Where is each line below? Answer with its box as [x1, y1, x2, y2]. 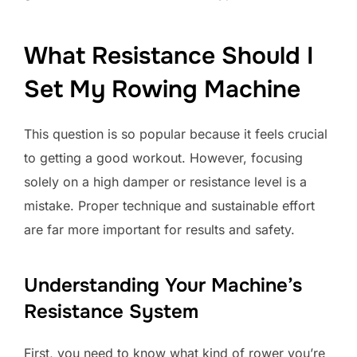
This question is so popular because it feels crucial [24, 126, 328, 143]
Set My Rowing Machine [24, 74, 300, 105]
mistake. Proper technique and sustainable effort [24, 198, 315, 214]
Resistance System [24, 300, 198, 324]
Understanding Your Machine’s [24, 273, 302, 298]
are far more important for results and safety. [24, 222, 295, 238]
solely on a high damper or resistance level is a [24, 174, 307, 190]
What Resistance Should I [24, 41, 313, 72]
